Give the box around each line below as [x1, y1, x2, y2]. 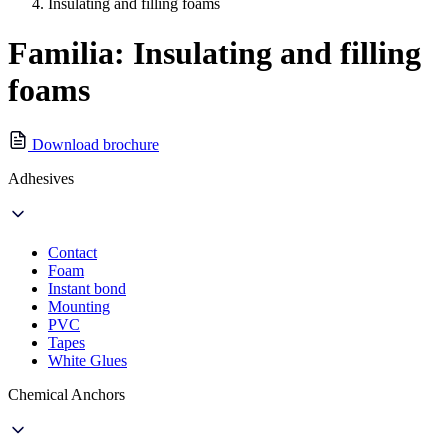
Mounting [48, 298, 110, 316]
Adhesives [8, 170, 74, 188]
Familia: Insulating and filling [8, 34, 421, 71]
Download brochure [28, 136, 159, 154]
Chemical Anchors [8, 386, 125, 404]
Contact [48, 244, 97, 262]
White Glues [48, 352, 127, 370]
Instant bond [48, 280, 126, 298]
